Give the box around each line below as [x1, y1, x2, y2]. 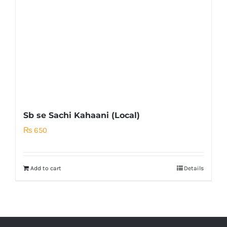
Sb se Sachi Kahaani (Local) [23, 110, 140, 121]
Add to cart [30, 165, 61, 172]
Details [184, 165, 204, 172]
